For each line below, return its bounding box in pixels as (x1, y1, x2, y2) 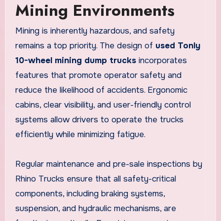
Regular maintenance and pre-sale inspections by (15, 159, 202, 170)
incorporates (136, 55, 187, 66)
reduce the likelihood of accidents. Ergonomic (15, 85, 187, 96)
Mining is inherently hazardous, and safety (15, 26, 175, 37)
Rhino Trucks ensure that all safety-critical (15, 174, 176, 184)
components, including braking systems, (15, 188, 165, 199)
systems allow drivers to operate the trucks (15, 114, 184, 125)
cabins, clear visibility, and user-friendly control (15, 100, 191, 110)
